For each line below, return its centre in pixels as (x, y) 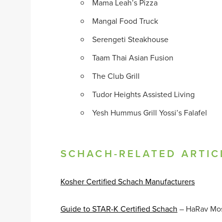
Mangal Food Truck (125, 21)
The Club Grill (116, 76)
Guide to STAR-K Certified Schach (119, 208)
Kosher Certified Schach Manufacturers (128, 182)
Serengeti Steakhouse (131, 39)
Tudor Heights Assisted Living (144, 94)
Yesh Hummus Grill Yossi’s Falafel (150, 113)
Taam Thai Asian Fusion (133, 58)
